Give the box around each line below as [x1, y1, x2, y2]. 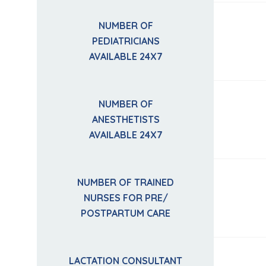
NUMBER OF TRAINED [77, 176, 174, 189]
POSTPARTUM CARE [81, 207, 170, 220]
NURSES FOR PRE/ [83, 192, 168, 204]
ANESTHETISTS [91, 113, 160, 126]
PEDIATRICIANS [91, 35, 160, 47]
